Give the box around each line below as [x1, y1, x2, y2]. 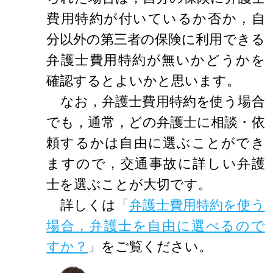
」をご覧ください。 [88, 238, 213, 254]
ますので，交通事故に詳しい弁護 [46, 155, 265, 171]
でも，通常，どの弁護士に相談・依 [46, 113, 265, 130]
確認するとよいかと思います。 [46, 72, 241, 88]
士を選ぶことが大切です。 [46, 175, 212, 192]
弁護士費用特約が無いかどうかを [46, 51, 265, 68]
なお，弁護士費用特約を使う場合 [60, 93, 265, 109]
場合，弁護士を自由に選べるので [46, 217, 265, 233]
